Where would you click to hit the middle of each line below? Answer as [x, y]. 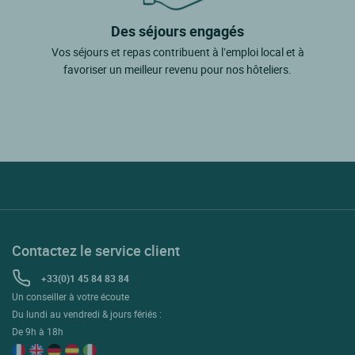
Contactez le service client [96, 251]
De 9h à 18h [38, 332]
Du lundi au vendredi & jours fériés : [87, 314]
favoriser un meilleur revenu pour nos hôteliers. [177, 70]
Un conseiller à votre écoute [71, 297]
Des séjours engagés [177, 31]
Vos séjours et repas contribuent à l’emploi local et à [177, 52]
